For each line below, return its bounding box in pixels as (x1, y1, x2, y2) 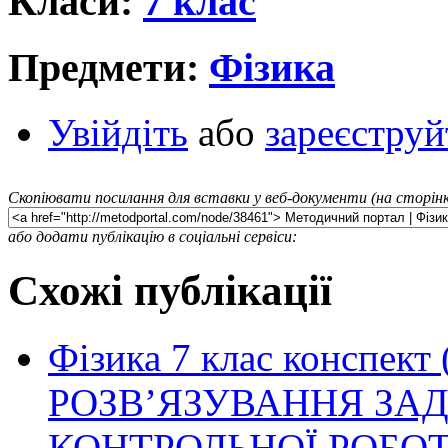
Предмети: (8, 45, 209, 90)
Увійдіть (48, 110, 188, 154)
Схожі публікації (8, 266, 332, 314)
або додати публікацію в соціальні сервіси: (8, 227, 297, 245)
